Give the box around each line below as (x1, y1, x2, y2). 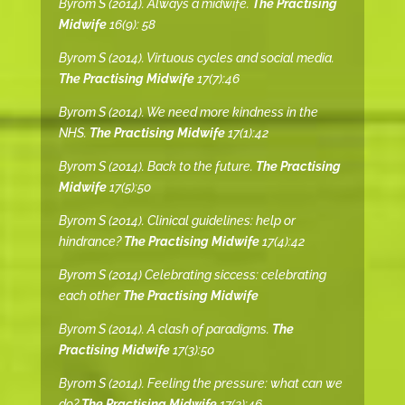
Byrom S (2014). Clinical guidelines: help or (58, 213, 296, 229)
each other (58, 288, 123, 304)
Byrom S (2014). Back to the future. (58, 159, 256, 174)
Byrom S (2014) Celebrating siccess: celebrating (58, 268, 326, 283)
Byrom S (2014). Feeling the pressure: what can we (58, 376, 343, 391)
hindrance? (58, 234, 124, 250)
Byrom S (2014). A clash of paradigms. (58, 322, 272, 337)
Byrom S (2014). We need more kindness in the (58, 105, 318, 120)
